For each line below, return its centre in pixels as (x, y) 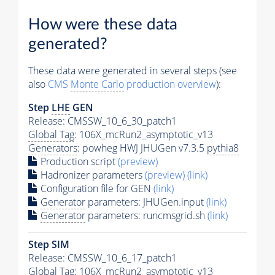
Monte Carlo (97, 84)
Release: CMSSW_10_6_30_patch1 (103, 121)
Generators (53, 148)
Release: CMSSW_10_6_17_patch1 (103, 258)
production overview (170, 84)
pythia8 (223, 148)
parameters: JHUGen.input (146, 202)
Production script (78, 161)
